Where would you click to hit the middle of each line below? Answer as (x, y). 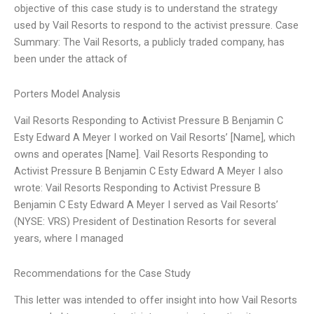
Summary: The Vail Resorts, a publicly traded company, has (149, 42)
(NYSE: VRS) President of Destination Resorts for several (145, 222)
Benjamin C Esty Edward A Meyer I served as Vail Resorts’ (146, 205)
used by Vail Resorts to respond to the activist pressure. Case (156, 26)
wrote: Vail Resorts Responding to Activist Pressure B (137, 188)
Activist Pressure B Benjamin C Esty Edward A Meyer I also (149, 171)
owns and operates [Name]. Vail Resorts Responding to (141, 155)
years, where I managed (69, 239)
